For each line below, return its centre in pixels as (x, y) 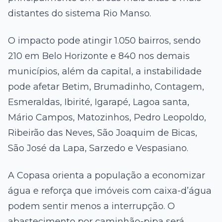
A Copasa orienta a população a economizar (107, 176)
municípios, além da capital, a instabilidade (105, 72)
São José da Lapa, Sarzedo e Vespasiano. (98, 148)
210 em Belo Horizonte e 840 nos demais (99, 56)
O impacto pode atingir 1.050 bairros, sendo (104, 41)
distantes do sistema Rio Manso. (80, 14)
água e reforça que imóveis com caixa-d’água (110, 191)
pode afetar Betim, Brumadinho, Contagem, (106, 87)
